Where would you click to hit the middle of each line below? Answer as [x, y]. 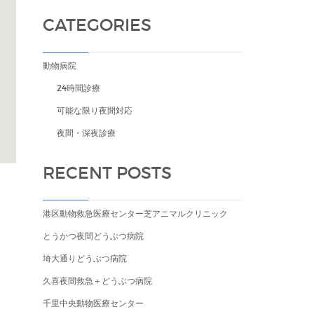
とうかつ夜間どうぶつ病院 [93, 236]
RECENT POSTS [107, 173]
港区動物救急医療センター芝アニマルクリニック [135, 213]
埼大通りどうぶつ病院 [85, 258]
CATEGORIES [97, 25]
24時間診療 [78, 88]
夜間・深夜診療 [86, 133]
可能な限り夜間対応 [95, 110]
